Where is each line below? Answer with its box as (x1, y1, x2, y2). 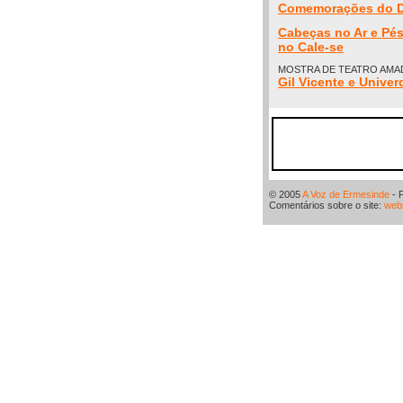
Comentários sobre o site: (269, 200, 384, 210)
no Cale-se (278, 40, 344, 54)
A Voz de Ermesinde (302, 189, 390, 200)
